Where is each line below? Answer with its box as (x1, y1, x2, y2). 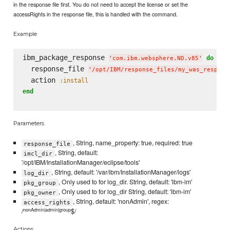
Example (13, 30, 37, 37)
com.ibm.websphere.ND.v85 (112, 54, 199, 62)
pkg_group (24, 179, 56, 186)
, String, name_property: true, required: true (72, 138, 193, 148)
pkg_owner (24, 189, 56, 196)
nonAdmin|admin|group (23, 205, 71, 213)
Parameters (13, 120, 45, 127)
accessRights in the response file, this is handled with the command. (13, 10, 178, 18)
